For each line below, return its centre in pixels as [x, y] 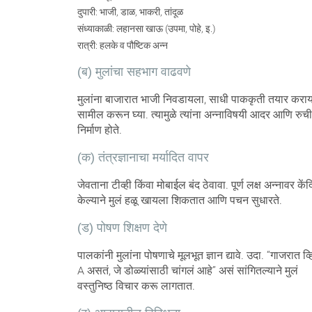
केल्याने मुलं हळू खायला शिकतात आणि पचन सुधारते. [179, 200]
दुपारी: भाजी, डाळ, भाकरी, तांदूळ [130, 11]
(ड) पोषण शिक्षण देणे [122, 227]
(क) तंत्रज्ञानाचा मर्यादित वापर [143, 157]
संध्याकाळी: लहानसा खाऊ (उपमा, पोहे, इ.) [146, 28]
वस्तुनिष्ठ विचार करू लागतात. [136, 286]
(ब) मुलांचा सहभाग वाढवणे [134, 71]
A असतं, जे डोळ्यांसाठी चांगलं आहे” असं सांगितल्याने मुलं [187, 270]
